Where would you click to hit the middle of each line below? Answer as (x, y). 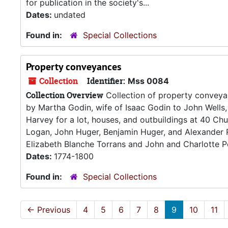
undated (70, 15)
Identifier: (106, 81)
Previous (52, 210)
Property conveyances (74, 67)
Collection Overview (65, 95)
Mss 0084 (148, 81)
